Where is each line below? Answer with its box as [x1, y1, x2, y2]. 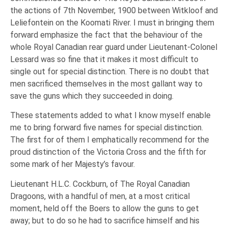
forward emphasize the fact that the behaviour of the [10, 30, 203, 40]
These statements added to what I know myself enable [10, 110, 211, 121]
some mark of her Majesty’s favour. [10, 159, 135, 169]
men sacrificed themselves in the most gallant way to [10, 79, 203, 89]
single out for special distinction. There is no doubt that [10, 67, 209, 77]
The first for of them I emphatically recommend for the [10, 135, 209, 145]
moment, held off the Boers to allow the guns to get [10, 203, 199, 213]
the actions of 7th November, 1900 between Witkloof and [10, 6, 218, 16]
